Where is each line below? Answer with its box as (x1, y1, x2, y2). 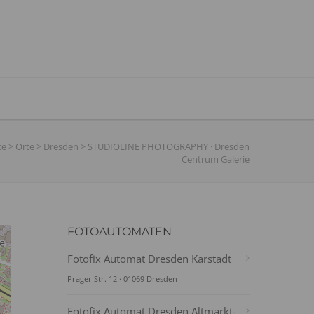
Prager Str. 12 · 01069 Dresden (67, 273, 177, 284)
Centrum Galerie (182, 153, 250, 165)
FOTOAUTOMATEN (67, 225, 172, 238)
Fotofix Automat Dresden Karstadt (67, 252, 231, 266)
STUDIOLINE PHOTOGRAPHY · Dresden (88, 140, 250, 153)
